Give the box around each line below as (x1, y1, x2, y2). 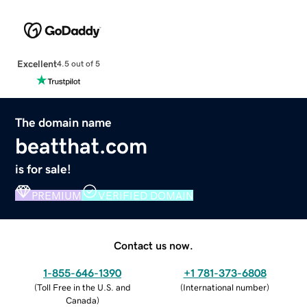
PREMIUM (32, 189, 82, 201)
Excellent (16, 58, 57, 69)
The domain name (15, 116, 112, 129)
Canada (65, 295, 97, 305)
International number (183, 282, 267, 292)
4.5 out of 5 (56, 60, 100, 69)
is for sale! (15, 162, 72, 175)
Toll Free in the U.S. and (36, 282, 131, 292)
